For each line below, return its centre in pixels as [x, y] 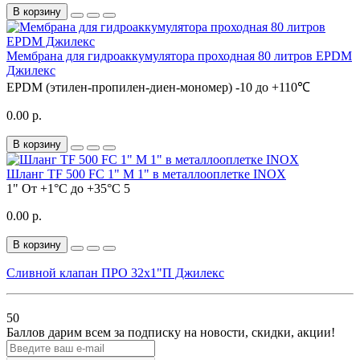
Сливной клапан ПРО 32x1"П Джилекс [115, 272]
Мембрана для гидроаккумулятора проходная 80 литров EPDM [179, 55]
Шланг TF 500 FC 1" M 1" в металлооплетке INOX [146, 174]
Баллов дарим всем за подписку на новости [126, 332]
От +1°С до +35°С [71, 188]
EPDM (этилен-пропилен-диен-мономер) [119, 87]
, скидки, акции [288, 332]
